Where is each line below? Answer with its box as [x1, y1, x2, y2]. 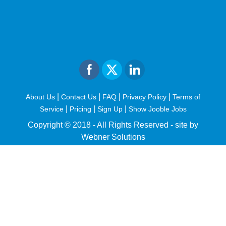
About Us [26, 92, 55, 101]
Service [39, 104, 64, 113]
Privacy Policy [123, 92, 166, 101]
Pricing [69, 104, 91, 113]
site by [175, 120, 198, 129]
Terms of [173, 92, 200, 101]
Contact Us [61, 92, 96, 101]
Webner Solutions [81, 132, 145, 141]
